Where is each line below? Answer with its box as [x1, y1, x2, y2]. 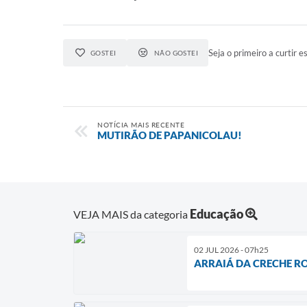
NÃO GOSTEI [153, 49, 199, 57]
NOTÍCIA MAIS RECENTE [97, 121, 184, 129]
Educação [190, 206, 243, 221]
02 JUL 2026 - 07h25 [194, 244, 269, 255]
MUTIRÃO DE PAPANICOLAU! [97, 129, 242, 141]
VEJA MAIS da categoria [73, 207, 190, 221]
